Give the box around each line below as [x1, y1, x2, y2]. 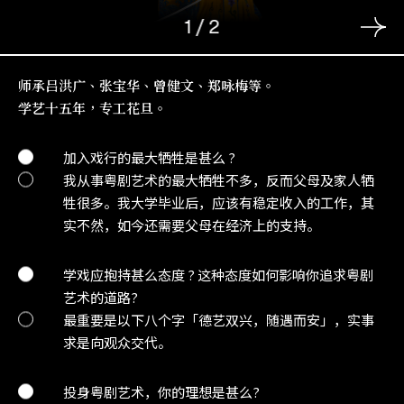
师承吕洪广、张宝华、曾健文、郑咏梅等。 [18, 76, 275, 95]
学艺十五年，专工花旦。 [18, 98, 167, 117]
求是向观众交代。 [63, 333, 171, 352]
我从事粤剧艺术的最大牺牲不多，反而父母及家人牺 [63, 170, 374, 189]
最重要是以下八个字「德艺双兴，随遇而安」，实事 [63, 310, 374, 329]
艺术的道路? [63, 288, 138, 307]
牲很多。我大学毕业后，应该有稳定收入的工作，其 [63, 193, 374, 212]
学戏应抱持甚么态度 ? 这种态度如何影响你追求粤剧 [63, 265, 373, 284]
